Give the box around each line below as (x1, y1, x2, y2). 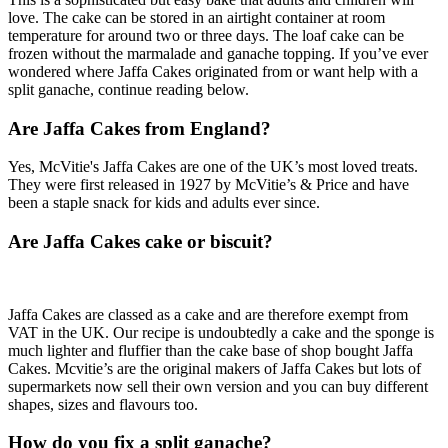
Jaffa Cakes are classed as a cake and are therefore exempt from (8, 305, 408, 323)
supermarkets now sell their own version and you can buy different (8, 377, 428, 395)
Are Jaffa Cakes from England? (8, 117, 271, 139)
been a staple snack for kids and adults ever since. (8, 194, 324, 212)
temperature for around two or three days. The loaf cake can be (8, 26, 404, 44)
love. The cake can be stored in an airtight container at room (8, 8, 385, 26)
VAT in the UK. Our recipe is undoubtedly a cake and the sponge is (8, 323, 434, 341)
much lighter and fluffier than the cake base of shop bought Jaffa (8, 341, 413, 359)
